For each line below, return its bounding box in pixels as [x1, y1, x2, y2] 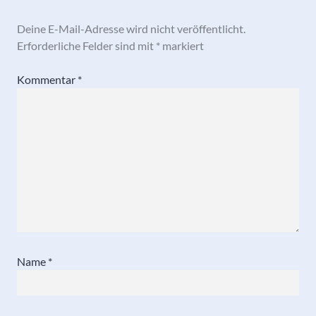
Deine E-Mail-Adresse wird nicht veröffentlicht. [17, 21, 245, 35]
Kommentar [17, 72, 78, 86]
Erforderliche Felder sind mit [17, 38, 156, 52]
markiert [160, 38, 204, 52]
